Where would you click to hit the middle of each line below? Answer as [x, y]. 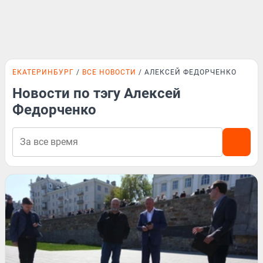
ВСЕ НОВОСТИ [109, 72]
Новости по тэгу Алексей [97, 93]
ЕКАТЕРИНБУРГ [43, 72]
